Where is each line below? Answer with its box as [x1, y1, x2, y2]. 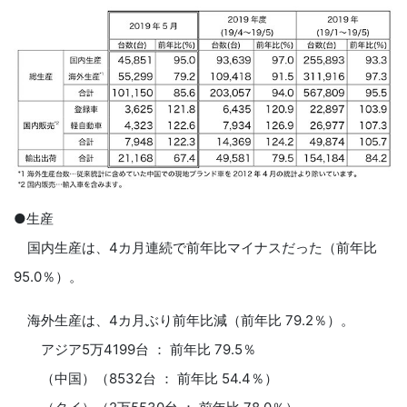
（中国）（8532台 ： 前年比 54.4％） [14, 369, 278, 387]
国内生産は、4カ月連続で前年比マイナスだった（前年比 [14, 238, 377, 256]
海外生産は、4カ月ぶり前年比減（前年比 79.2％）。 [14, 311, 354, 329]
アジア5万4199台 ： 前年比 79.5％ [14, 340, 256, 358]
